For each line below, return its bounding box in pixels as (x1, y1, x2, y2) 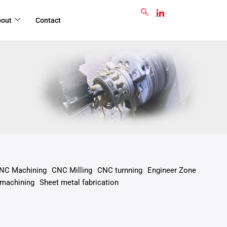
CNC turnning (97, 166, 143, 175)
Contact (35, 16, 61, 24)
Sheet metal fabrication (39, 178, 119, 187)
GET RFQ (96, 4, 125, 12)
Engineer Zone (147, 166, 197, 175)
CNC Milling (52, 166, 93, 175)
